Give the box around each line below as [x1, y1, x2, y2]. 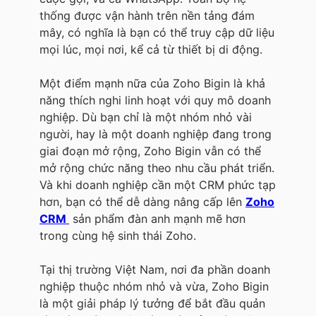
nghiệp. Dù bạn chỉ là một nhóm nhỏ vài [39, 109, 252, 124]
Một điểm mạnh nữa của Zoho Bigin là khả [39, 75, 265, 90]
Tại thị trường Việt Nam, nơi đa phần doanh [39, 262, 270, 276]
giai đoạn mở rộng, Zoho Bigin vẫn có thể [39, 143, 261, 158]
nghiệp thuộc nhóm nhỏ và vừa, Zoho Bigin [39, 279, 269, 293]
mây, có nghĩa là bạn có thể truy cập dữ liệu [39, 25, 274, 39]
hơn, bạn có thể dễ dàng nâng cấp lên [39, 194, 245, 209]
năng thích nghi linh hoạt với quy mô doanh [39, 92, 271, 107]
